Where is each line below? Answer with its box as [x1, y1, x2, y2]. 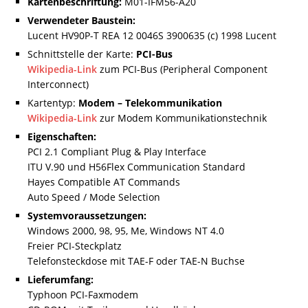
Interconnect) [27, 78, 89, 91]
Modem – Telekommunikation [78, 96, 222, 110]
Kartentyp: [27, 96, 78, 110]
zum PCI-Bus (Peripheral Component [97, 63, 267, 76]
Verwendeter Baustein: [27, 14, 135, 27]
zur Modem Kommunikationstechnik [97, 111, 267, 125]
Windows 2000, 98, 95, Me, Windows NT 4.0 [27, 224, 224, 238]
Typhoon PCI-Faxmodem [27, 288, 138, 302]
